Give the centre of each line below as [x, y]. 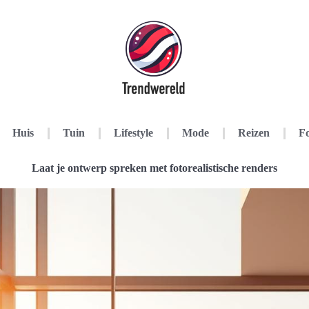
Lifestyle [133, 133]
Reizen [254, 133]
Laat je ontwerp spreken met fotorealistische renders [154, 168]
